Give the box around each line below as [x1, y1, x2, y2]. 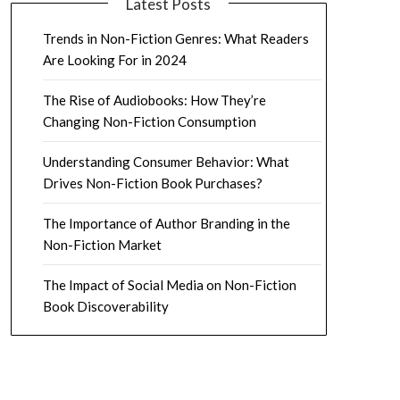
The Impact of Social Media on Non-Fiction [42, 277, 296, 293]
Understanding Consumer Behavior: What [42, 154, 289, 170]
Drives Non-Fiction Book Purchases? [42, 175, 262, 191]
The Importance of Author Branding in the [42, 215, 290, 231]
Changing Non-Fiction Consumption [42, 113, 256, 129]
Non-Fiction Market [42, 237, 162, 253]
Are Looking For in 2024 [42, 52, 187, 68]
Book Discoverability [42, 298, 169, 314]
